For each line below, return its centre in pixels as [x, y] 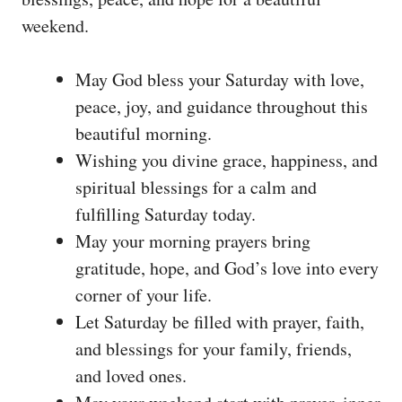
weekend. [55, 25]
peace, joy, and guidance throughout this [222, 106]
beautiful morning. [144, 133]
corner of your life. [144, 294]
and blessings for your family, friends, [214, 348]
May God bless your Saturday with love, [220, 79]
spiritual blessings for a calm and [196, 187]
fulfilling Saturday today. [166, 214]
